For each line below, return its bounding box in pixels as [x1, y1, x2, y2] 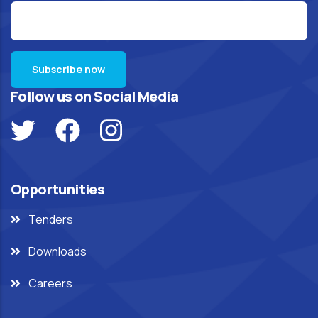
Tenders [28, 212, 73, 227]
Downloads [28, 243, 87, 259]
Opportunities [11, 180, 105, 199]
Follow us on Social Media [11, 87, 178, 106]
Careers [28, 275, 72, 291]
